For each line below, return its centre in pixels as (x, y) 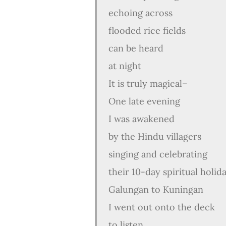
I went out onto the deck (162, 207)
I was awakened (140, 119)
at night (124, 66)
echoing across (139, 13)
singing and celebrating (157, 154)
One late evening (143, 101)
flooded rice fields (147, 31)
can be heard (136, 48)
